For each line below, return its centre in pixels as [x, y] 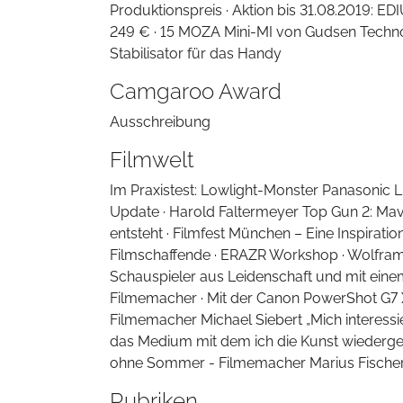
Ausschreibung [160, 122]
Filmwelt [152, 160]
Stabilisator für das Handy [196, 54]
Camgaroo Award [196, 91]
